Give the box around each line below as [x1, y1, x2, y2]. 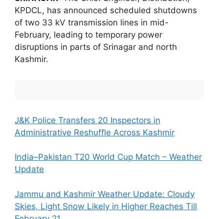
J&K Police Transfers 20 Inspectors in [15, 115, 160, 125]
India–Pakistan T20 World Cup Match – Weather [15, 152, 202, 162]
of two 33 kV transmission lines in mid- [15, 17, 169, 27]
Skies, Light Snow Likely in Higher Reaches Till [15, 201, 197, 211]
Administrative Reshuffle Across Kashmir [15, 127, 175, 137]
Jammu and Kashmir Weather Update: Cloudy [15, 189, 195, 199]
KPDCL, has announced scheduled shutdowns [15, 5, 197, 15]
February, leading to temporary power [15, 29, 162, 40]
